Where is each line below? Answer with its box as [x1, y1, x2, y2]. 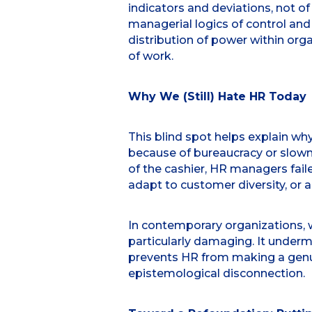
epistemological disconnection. [127, 267, 305, 281]
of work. [127, 49, 173, 63]
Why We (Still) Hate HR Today [127, 90, 306, 104]
